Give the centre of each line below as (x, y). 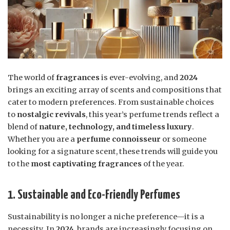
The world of (32, 78)
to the (19, 164)
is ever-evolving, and (140, 78)
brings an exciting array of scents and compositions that (115, 90)
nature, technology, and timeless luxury (116, 127)
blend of (23, 127)
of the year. (163, 164)
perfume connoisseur (119, 139)
